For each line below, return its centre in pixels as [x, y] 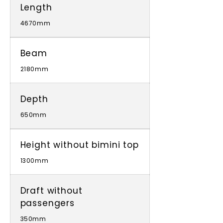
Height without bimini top [79, 145]
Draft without [51, 191]
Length [36, 7]
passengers [47, 203]
